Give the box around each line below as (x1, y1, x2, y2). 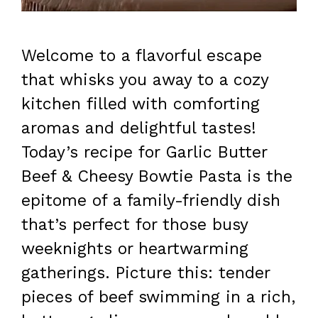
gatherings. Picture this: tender (21, 263, 270, 283)
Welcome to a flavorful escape (21, 46, 262, 66)
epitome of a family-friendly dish (21, 191, 280, 211)
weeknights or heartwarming (21, 239, 248, 259)
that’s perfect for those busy (21, 215, 248, 235)
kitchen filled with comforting (21, 94, 260, 114)
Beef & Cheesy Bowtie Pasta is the (21, 167, 292, 187)
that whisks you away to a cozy (21, 70, 268, 90)
